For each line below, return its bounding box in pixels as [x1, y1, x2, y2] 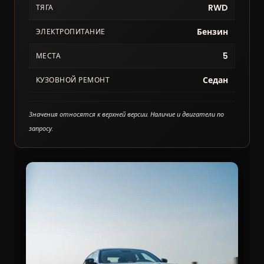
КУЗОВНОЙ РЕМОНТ [36, 75, 110, 85]
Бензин [197, 26, 228, 38]
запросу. [29, 124, 53, 134]
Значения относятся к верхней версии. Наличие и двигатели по [29, 110, 224, 120]
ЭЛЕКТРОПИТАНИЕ [36, 27, 105, 37]
